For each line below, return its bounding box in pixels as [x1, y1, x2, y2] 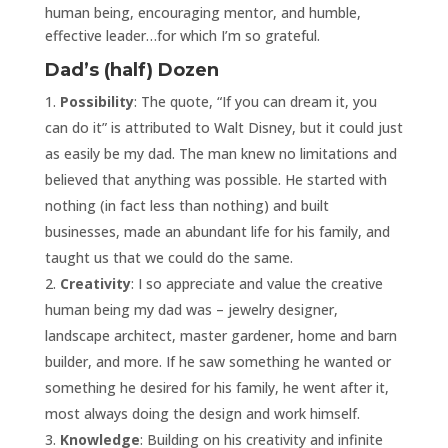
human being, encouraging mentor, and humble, [44, 2, 361, 22]
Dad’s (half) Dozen [44, 58, 219, 81]
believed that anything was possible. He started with [44, 169, 387, 189]
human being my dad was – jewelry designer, [44, 299, 338, 319]
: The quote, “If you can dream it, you [133, 91, 377, 111]
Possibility [59, 91, 134, 111]
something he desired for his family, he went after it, [44, 377, 389, 397]
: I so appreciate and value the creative [130, 273, 383, 293]
